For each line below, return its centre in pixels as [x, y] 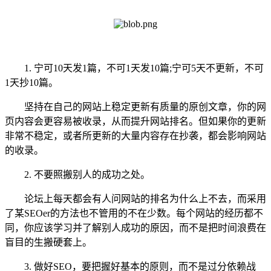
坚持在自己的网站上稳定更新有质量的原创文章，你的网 [135, 106]
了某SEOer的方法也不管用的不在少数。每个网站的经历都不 [134, 213]
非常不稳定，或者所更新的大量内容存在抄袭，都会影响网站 [135, 135]
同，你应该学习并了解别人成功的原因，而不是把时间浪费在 [135, 227]
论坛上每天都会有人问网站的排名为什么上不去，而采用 [135, 198]
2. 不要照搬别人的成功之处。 [77, 174]
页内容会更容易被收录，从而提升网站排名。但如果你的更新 [135, 121]
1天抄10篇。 [31, 82]
